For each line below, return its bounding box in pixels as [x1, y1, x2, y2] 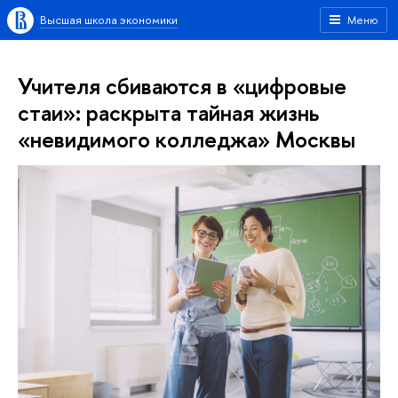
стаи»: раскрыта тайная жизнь [18, 97, 319, 128]
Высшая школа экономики [40, 12, 178, 28]
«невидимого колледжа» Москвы [18, 123, 355, 155]
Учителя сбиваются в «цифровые [18, 70, 346, 101]
